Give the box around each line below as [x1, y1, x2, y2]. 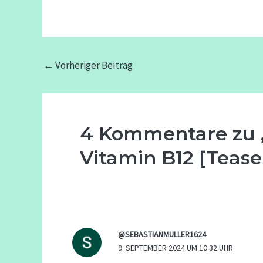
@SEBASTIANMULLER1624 [117, 228, 206, 240]
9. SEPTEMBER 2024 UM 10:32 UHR [117, 242, 233, 253]
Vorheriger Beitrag [53, 58, 133, 72]
